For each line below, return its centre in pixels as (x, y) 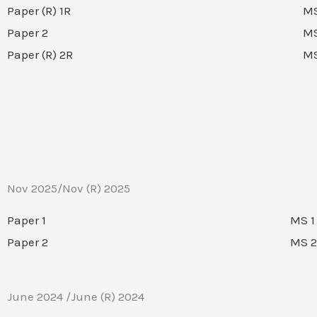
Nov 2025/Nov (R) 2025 (69, 188)
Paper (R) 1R (39, 11)
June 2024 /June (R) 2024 (76, 296)
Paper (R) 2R (40, 54)
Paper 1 (27, 220)
